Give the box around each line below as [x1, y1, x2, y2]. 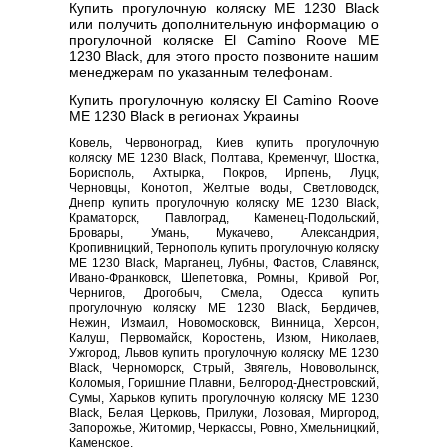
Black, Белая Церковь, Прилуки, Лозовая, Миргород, [69, 406, 379, 420]
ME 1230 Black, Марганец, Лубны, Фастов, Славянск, [69, 256, 379, 270]
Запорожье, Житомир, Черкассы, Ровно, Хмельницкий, [69, 421, 379, 435]
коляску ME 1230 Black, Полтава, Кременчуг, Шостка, [69, 151, 379, 165]
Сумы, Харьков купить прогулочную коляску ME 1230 [69, 391, 379, 405]
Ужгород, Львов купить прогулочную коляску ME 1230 [69, 346, 379, 360]
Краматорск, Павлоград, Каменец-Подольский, [69, 211, 379, 225]
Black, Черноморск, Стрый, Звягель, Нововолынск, [69, 361, 379, 375]
